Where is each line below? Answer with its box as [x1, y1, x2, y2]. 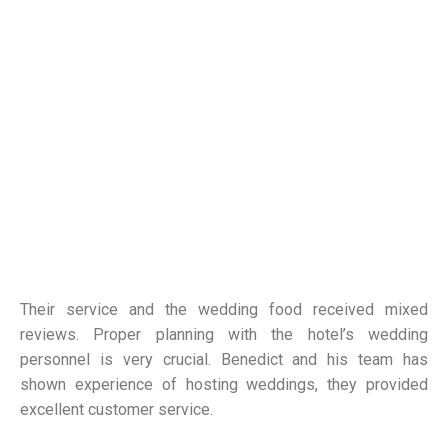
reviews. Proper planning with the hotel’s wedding [20, 325, 428, 345]
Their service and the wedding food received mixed [20, 300, 428, 320]
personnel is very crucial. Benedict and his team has [20, 350, 428, 370]
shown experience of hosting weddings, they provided [20, 375, 428, 395]
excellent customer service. [20, 400, 213, 420]
